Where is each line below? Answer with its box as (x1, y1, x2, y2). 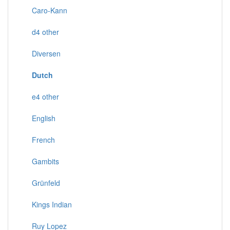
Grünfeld (24, 177, 60, 188)
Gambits (24, 156, 59, 166)
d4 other (24, 26, 59, 37)
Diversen (24, 48, 61, 59)
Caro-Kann (24, 5, 67, 15)
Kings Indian (24, 199, 72, 209)
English (24, 112, 55, 123)
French (24, 134, 55, 145)
